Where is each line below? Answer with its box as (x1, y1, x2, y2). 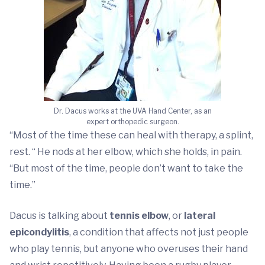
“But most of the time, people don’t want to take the (9, 163, 243, 174)
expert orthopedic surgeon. (86, 117, 179, 126)
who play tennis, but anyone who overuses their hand (9, 243, 248, 254)
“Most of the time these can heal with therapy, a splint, (9, 130, 253, 141)
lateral (184, 210, 215, 221)
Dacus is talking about (9, 210, 109, 221)
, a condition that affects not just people (69, 227, 248, 238)
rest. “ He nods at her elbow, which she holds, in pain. (9, 146, 242, 157)
